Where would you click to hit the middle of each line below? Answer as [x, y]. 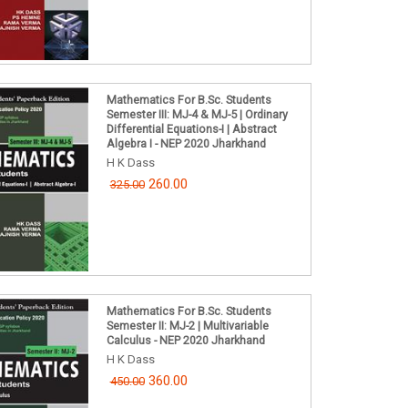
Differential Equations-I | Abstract [191, 129]
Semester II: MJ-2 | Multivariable [187, 325]
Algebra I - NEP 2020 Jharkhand [186, 144]
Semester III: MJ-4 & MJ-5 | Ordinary [197, 115]
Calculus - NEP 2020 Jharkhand [185, 340]
